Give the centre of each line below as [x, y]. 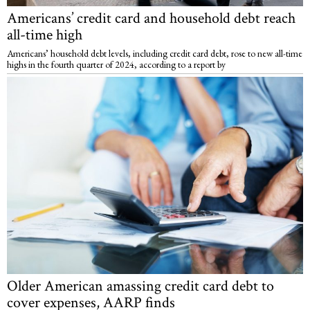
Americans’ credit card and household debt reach [151, 19]
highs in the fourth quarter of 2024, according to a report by [116, 65]
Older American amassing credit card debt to [140, 286]
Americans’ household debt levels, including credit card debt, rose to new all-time [155, 54]
